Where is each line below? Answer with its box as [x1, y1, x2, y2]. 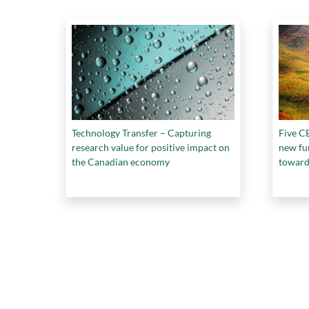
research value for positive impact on [72, 141, 230, 153]
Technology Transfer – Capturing [72, 126, 211, 139]
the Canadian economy [72, 155, 170, 168]
